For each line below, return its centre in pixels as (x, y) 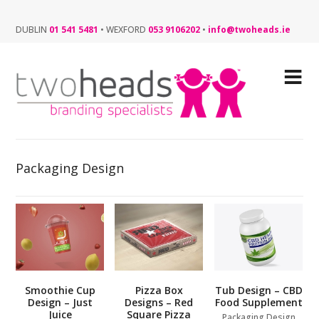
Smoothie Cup (60, 290)
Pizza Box (159, 290)
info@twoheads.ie (250, 30)
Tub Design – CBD (258, 290)
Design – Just (60, 302)
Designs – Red (159, 302)
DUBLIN (32, 30)
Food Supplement (258, 302)
